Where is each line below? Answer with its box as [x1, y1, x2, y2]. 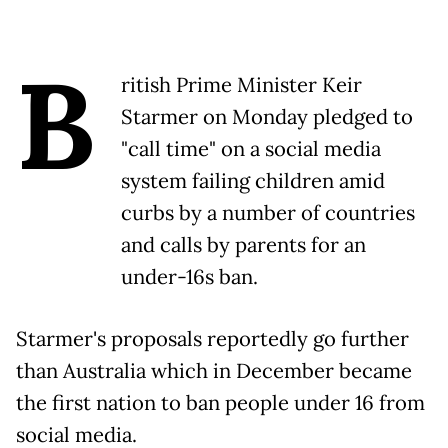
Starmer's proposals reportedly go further [16, 326, 409, 353]
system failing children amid [121, 168, 385, 195]
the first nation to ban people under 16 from [16, 390, 425, 417]
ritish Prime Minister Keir [121, 72, 362, 99]
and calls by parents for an [121, 232, 366, 259]
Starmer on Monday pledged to [121, 104, 413, 131]
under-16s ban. [121, 264, 258, 291]
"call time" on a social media [121, 136, 381, 163]
